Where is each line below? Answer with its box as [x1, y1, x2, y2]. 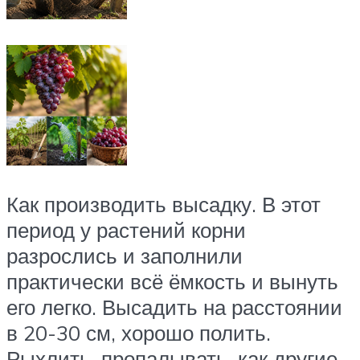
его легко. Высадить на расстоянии [6, 293, 342, 320]
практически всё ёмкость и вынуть [6, 268, 338, 294]
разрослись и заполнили [6, 242, 243, 268]
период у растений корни [6, 216, 246, 243]
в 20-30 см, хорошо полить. [6, 319, 271, 346]
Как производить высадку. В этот [6, 190, 321, 217]
